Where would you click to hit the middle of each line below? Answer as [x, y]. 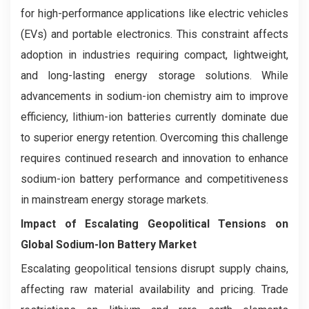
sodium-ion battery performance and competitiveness [154, 179]
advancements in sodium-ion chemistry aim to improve [154, 96]
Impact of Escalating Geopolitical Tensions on [154, 223]
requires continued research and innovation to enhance [154, 158]
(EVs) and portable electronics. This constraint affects [154, 34]
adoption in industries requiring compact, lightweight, [154, 54]
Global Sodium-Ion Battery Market [111, 244]
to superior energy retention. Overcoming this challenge [154, 137]
